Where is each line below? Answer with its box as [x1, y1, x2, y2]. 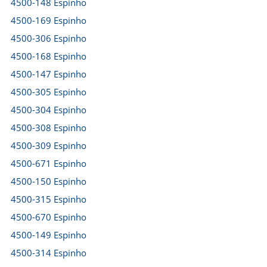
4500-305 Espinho [11, 86, 86, 98]
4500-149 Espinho [11, 229, 86, 241]
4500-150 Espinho [11, 175, 86, 187]
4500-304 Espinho [11, 104, 86, 116]
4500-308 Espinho [11, 122, 86, 133]
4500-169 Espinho [11, 14, 86, 26]
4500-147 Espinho [11, 68, 86, 80]
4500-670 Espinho [11, 211, 86, 223]
